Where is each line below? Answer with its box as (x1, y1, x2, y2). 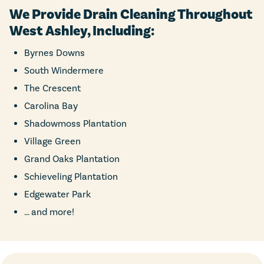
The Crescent (24, 82, 81, 94)
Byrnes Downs (24, 47, 85, 58)
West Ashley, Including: (9, 21, 154, 40)
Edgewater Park (24, 188, 91, 200)
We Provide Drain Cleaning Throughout (9, 5, 253, 24)
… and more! (24, 206, 74, 217)
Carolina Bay (24, 100, 78, 111)
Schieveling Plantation (24, 170, 118, 182)
